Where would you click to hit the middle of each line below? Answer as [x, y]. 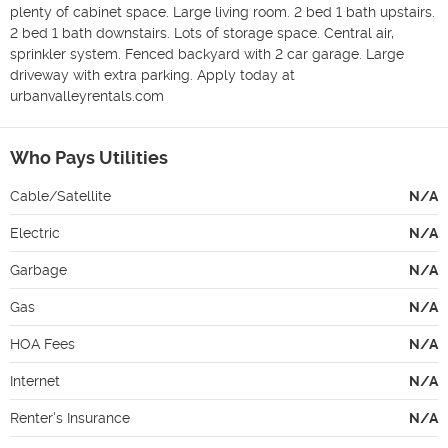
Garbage [38, 269]
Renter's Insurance [70, 417]
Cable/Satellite [60, 195]
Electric [35, 232]
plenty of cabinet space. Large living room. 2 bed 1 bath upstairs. [222, 11]
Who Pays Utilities [89, 157]
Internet [35, 380]
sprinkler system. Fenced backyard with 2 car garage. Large [207, 53]
